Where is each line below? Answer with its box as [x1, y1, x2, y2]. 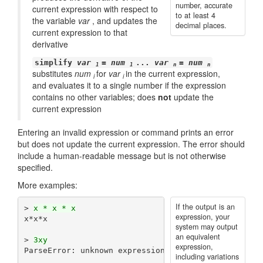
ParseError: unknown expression [23, 245, 165, 255]
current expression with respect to [32, 3, 158, 15]
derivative [32, 38, 68, 50]
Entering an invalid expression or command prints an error [18, 126, 234, 138]
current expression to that [32, 26, 127, 38]
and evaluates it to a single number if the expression [32, 79, 226, 91]
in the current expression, [126, 68, 220, 79]
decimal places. [175, 20, 227, 31]
